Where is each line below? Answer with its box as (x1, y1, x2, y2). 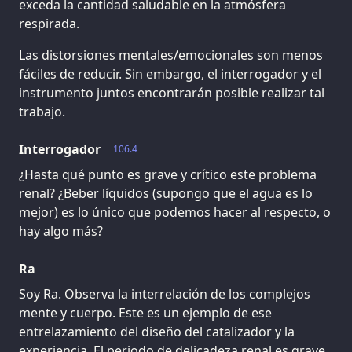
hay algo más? (19, 222, 103, 240)
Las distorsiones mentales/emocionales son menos (19, 46, 323, 64)
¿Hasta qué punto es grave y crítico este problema (19, 165, 317, 183)
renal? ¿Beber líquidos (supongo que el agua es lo (19, 184, 313, 202)
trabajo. (19, 102, 65, 120)
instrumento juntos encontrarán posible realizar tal (19, 83, 324, 101)
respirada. (19, 14, 79, 32)
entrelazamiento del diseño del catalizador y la (19, 322, 295, 340)
